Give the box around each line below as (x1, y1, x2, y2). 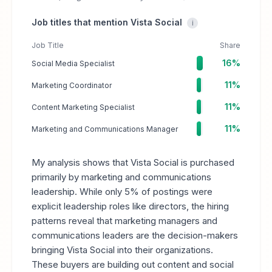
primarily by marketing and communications (32, 171, 211, 183)
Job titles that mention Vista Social (32, 17, 182, 27)
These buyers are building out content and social (32, 259, 234, 270)
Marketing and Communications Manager (32, 124, 178, 134)
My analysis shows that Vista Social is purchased (32, 157, 234, 168)
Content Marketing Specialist (32, 102, 135, 112)
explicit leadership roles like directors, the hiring (32, 200, 229, 212)
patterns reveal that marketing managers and (32, 215, 217, 226)
